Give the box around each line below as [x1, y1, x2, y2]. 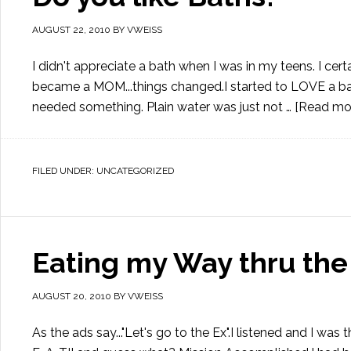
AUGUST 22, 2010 [32, 24, 110, 35]
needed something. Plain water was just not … [32, 100, 295, 114]
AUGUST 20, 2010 [32, 291, 111, 302]
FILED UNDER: [32, 165, 96, 176]
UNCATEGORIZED [96, 165, 174, 176]
